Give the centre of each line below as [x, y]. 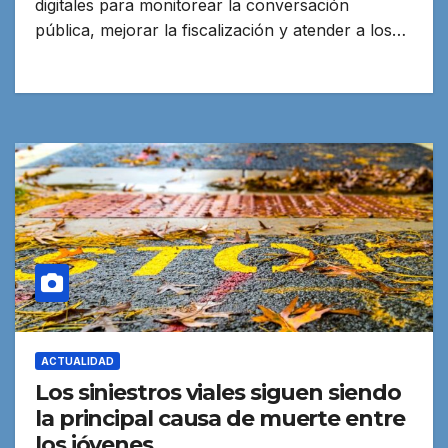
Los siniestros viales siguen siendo [218, 392]
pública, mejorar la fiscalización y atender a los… [220, 29]
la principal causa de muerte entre [220, 418]
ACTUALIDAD [77, 360]
